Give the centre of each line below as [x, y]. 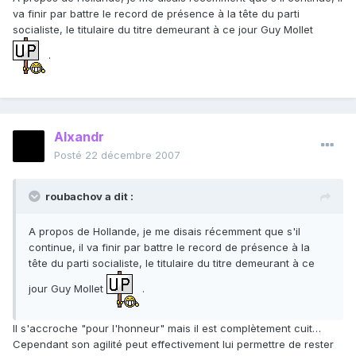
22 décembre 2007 [133, 155]
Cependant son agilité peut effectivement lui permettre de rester [173, 344]
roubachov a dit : [89, 197]
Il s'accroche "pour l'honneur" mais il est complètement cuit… [167, 329]
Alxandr [79, 137]
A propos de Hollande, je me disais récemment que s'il [164, 232]
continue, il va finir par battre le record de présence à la [169, 248]
